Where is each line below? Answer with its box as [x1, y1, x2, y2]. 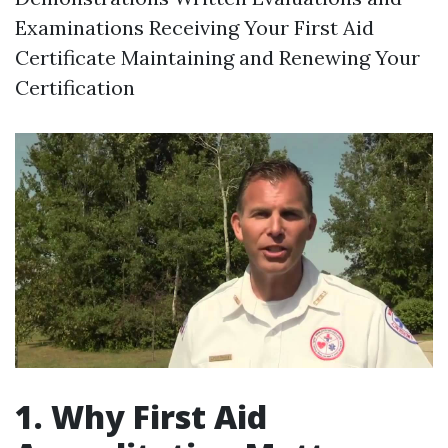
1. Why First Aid [15, 395, 267, 439]
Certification [15, 75, 135, 100]
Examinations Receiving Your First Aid [15, 15, 374, 40]
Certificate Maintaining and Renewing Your [15, 45, 420, 70]
